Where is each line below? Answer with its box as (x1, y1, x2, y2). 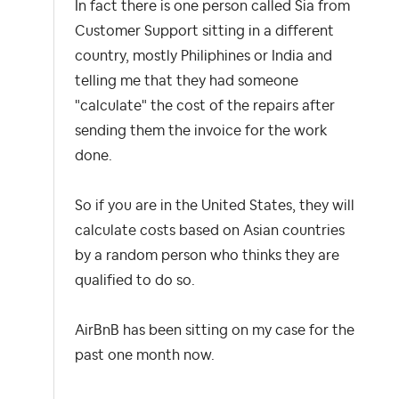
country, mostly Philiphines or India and (75, 48, 332, 63)
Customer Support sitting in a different (75, 23, 334, 38)
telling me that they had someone (75, 73, 298, 88)
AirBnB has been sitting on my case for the (75, 322, 354, 338)
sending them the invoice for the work (75, 123, 327, 138)
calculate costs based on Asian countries (75, 223, 345, 238)
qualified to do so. (75, 273, 195, 288)
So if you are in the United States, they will (75, 198, 354, 213)
